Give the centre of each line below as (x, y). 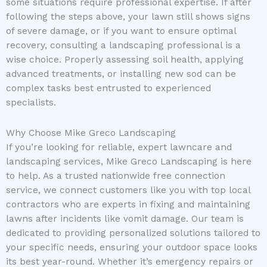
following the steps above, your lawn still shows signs (128, 16)
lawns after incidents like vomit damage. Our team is (125, 218)
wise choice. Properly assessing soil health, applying (125, 59)
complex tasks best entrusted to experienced (108, 88)
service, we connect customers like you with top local (128, 190)
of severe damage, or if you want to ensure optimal (121, 31)
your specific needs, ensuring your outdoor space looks (132, 247)
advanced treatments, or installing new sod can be (121, 74)
